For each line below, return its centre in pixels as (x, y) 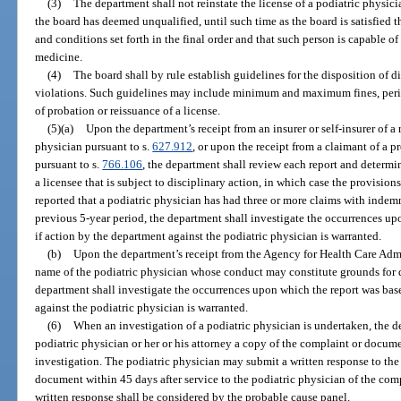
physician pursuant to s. (94, 146)
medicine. (59, 56)
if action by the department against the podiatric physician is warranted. (209, 235)
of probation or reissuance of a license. (128, 110)
